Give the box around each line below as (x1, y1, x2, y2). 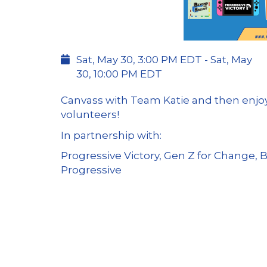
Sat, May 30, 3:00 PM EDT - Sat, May (76, 54, 252, 66)
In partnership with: (61, 129, 162, 141)
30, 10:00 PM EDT (76, 68, 162, 80)
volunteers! (61, 108, 119, 120)
